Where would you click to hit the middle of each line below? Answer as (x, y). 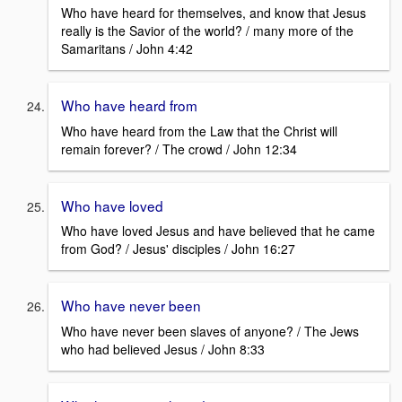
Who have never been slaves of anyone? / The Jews (210, 331)
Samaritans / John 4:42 (127, 48)
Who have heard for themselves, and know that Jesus (214, 12)
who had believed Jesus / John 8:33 (163, 349)
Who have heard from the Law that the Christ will (199, 131)
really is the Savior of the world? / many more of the (207, 30)
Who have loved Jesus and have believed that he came (218, 231)
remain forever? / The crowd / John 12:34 (179, 149)
